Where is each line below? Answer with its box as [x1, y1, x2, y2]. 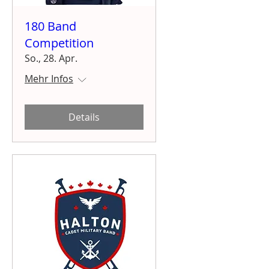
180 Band [25, 17, 76, 34]
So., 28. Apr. [25, 51, 77, 65]
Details [68, 110, 100, 124]
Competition [25, 34, 94, 51]
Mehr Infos [25, 71, 73, 85]
